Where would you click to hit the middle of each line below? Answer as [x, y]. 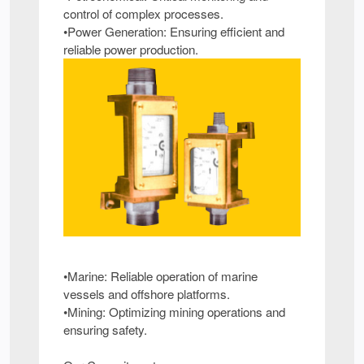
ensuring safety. [105, 330]
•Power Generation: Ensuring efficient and [174, 32]
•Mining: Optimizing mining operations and [174, 312]
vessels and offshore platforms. [147, 294]
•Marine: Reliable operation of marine [160, 276]
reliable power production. [131, 50]
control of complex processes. [143, 14]
